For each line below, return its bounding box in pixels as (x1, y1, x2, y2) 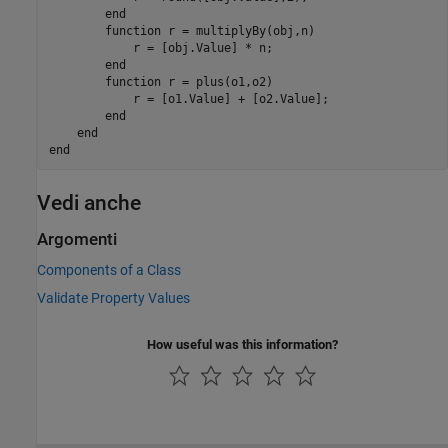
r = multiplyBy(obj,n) (160, 23, 315, 38)
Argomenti (37, 229, 117, 249)
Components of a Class (37, 261, 181, 278)
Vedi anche (37, 191, 141, 216)
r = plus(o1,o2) (160, 74, 273, 89)
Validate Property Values (37, 289, 190, 306)
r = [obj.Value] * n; (48, 40, 273, 55)
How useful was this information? (147, 336, 338, 352)
